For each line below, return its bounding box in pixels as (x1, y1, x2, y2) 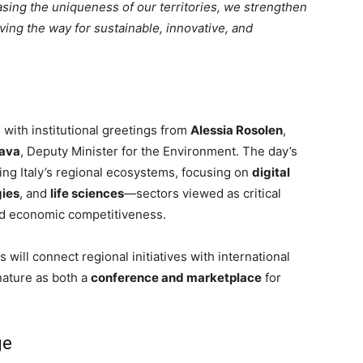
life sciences (50, 186, 124, 201)
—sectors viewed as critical (124, 186, 281, 201)
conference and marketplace (91, 270, 262, 285)
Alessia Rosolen (190, 122, 283, 138)
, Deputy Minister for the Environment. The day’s (20, 143, 297, 159)
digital (252, 164, 290, 180)
